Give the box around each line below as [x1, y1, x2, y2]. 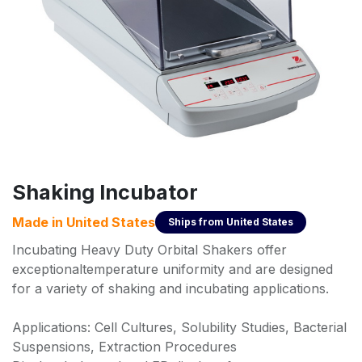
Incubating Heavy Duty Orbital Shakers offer [12, 241, 287, 258]
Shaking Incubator [12, 179, 198, 204]
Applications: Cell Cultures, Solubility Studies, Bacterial [12, 318, 347, 335]
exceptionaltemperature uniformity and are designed [12, 260, 333, 277]
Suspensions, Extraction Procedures [12, 338, 237, 355]
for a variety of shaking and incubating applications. [12, 280, 329, 297]
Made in [12, 213, 66, 230]
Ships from [168, 215, 226, 228]
